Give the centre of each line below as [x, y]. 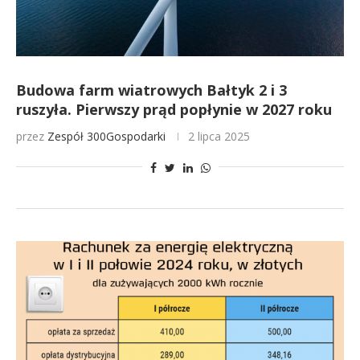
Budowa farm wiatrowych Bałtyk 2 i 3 [151, 90]
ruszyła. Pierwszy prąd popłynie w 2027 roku [174, 109]
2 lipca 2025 [219, 136]
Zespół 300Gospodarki [106, 136]
